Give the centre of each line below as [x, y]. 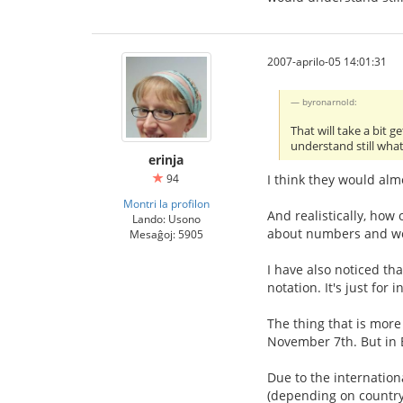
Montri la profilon [166, 203]
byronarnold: [330, 102]
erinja [166, 159]
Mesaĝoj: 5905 [166, 233]
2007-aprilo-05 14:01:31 [327, 61]
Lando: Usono [166, 218]
